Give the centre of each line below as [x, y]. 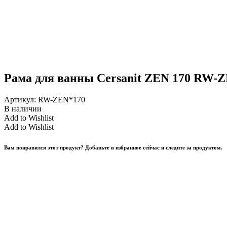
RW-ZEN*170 [62, 99]
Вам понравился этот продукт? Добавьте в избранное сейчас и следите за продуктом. [113, 147]
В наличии [23, 108]
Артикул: [20, 99]
